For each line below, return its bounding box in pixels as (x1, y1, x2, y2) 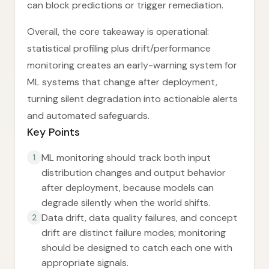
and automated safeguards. (27, 109, 150, 122)
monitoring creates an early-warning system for (27, 59, 237, 71)
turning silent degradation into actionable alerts (27, 92, 238, 105)
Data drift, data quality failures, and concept (41, 211, 237, 224)
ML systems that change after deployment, (27, 76, 217, 88)
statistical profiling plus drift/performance (27, 42, 211, 55)
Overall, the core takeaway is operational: (27, 25, 209, 38)
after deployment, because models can (41, 181, 214, 194)
